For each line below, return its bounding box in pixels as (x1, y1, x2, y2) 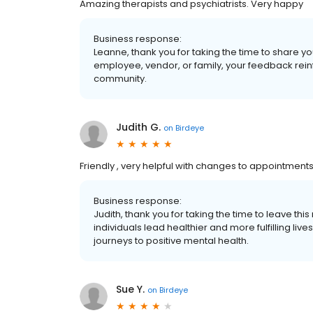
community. (94, 72, 147, 85)
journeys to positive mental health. (94, 234, 249, 247)
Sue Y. (116, 282, 145, 296)
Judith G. (116, 120, 161, 134)
